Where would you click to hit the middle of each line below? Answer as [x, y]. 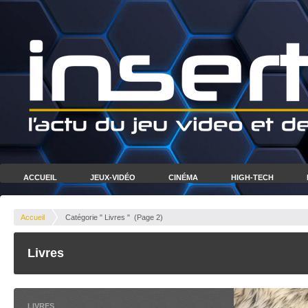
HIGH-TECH [252, 177]
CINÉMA [183, 177]
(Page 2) [148, 217]
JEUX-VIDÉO [113, 177]
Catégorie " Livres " [98, 217]
